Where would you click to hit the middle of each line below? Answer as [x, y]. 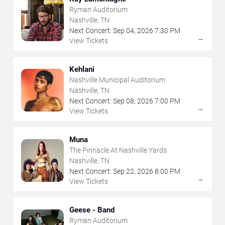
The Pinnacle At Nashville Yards [118, 150]
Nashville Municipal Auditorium [117, 80]
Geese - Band [92, 210]
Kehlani [82, 70]
